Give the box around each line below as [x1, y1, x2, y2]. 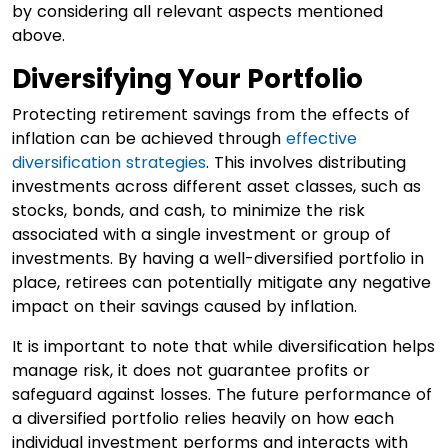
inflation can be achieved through [12, 126, 286, 150]
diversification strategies [12, 150, 206, 174]
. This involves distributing [206, 150, 406, 174]
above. [12, 23, 65, 47]
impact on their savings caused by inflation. [12, 294, 357, 318]
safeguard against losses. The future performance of [12, 382, 432, 406]
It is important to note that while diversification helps [12, 334, 435, 358]
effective [286, 126, 357, 150]
